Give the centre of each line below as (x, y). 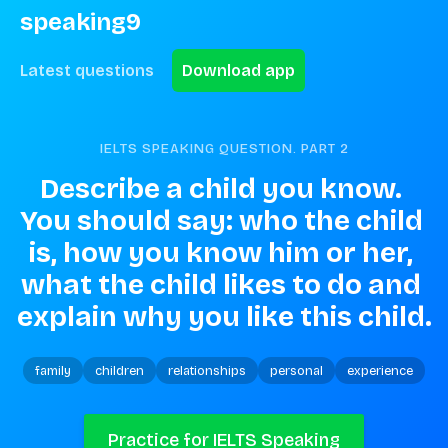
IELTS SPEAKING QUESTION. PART (219, 148)
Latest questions (87, 70)
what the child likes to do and (221, 285)
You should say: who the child (221, 221)
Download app (238, 70)
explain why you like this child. (224, 317)
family (53, 370)
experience (380, 370)
